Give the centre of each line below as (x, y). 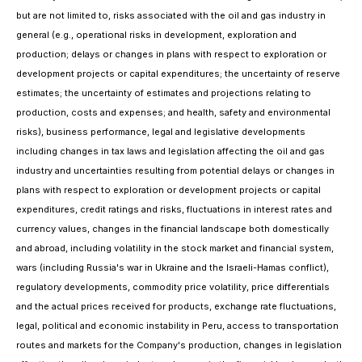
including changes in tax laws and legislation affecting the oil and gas (170, 151)
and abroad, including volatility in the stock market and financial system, (175, 248)
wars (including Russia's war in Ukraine (102, 267)
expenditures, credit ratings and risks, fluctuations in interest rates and (174, 209)
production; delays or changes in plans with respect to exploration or (171, 54)
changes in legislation (293, 345)
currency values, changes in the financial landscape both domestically (173, 229)
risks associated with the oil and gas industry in (219, 15)
